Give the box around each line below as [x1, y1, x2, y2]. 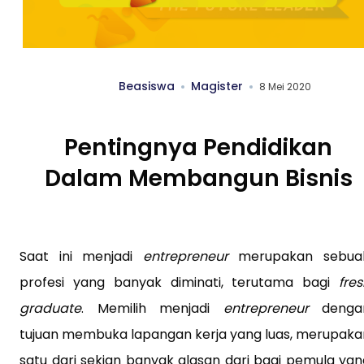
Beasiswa [118, 78, 175, 95]
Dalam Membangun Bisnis [44, 162, 353, 195]
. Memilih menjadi [81, 298, 223, 318]
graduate [19, 298, 81, 318]
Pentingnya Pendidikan [64, 132, 332, 164]
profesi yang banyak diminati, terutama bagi [19, 272, 339, 292]
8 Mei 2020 [258, 80, 311, 94]
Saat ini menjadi [19, 246, 143, 266]
